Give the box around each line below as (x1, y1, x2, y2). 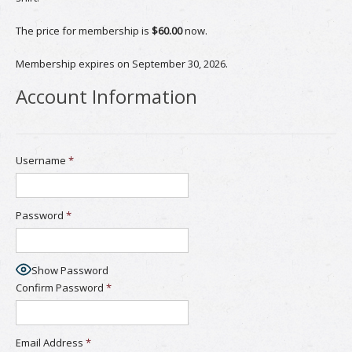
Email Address (16, 335, 83, 350)
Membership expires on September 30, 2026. (16, 57, 228, 71)
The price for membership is (16, 24, 152, 38)
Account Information (16, 83, 197, 109)
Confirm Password (16, 280, 104, 295)
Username (16, 153, 66, 167)
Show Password (31, 262, 108, 277)
